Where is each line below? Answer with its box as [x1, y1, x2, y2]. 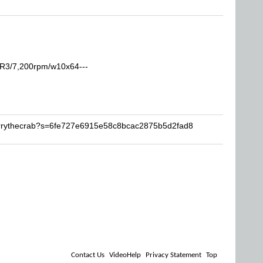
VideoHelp [109, 251, 141, 259]
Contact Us [71, 251, 104, 259]
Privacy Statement [146, 251, 201, 259]
